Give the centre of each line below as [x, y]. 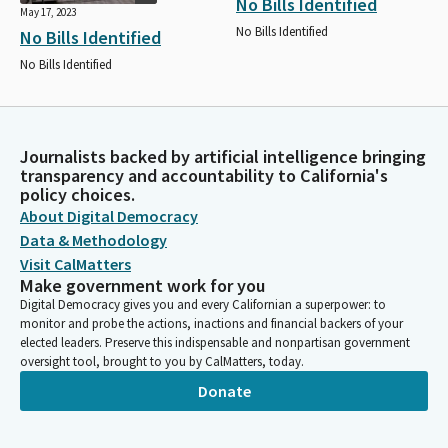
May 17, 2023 [48, 11]
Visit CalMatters [75, 264]
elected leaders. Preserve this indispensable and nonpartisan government [215, 342]
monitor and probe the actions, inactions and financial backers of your [211, 323]
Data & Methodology [93, 240]
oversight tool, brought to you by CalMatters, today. [162, 361]
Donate [224, 390]
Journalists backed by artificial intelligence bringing [223, 156]
